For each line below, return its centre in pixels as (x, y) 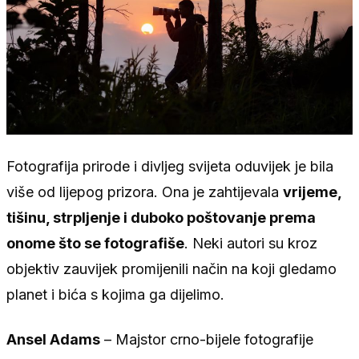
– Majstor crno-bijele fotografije (207, 340)
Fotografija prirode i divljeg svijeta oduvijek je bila (170, 167)
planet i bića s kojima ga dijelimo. (115, 295)
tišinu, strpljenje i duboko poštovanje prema (161, 218)
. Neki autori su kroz (251, 244)
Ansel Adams (53, 340)
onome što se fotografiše (95, 244)
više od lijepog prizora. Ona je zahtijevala (145, 192)
